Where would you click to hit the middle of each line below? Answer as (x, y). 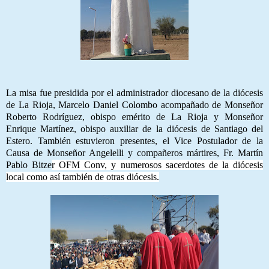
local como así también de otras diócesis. (83, 177)
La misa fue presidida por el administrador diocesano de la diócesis (134, 92)
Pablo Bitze (29, 165)
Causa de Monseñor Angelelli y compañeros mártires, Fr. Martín (134, 153)
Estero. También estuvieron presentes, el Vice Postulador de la (134, 141)
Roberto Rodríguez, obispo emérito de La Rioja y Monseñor (134, 116)
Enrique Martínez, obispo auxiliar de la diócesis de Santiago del (134, 128)
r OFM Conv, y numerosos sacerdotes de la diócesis (158, 165)
